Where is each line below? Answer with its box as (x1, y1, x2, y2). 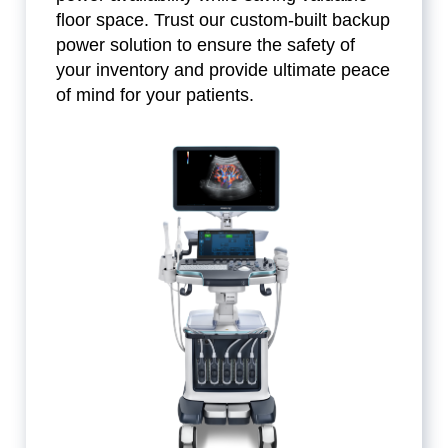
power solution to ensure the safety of (56, 35, 356, 56)
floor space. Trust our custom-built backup (56, 10, 391, 31)
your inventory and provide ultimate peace (56, 60, 391, 81)
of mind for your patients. (56, 85, 255, 106)
